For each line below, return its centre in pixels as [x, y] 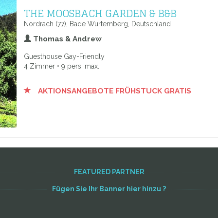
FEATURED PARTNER [109, 172]
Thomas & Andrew [66, 39]
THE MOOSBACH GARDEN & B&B [100, 13]
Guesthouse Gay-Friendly [64, 56]
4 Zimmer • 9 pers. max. [62, 66]
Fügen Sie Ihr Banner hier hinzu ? [109, 189]
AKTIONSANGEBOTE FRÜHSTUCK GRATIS [114, 91]
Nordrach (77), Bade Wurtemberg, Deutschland [97, 24]
